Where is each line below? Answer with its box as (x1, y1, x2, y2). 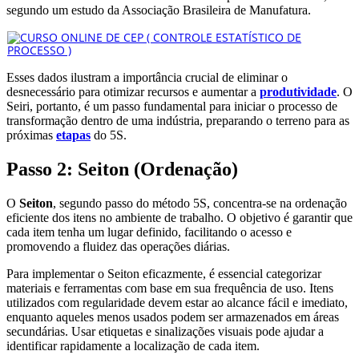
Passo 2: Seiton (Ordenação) (6, 158, 238, 179)
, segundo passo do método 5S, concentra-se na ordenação (53, 196, 347, 210)
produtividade (260, 84, 337, 99)
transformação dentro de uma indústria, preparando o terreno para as (6, 113, 349, 127)
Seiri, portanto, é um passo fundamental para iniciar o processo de (6, 99, 337, 113)
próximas (6, 127, 56, 142)
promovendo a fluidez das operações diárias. (6, 239, 230, 253)
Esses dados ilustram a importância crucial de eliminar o (6, 70, 288, 84)
